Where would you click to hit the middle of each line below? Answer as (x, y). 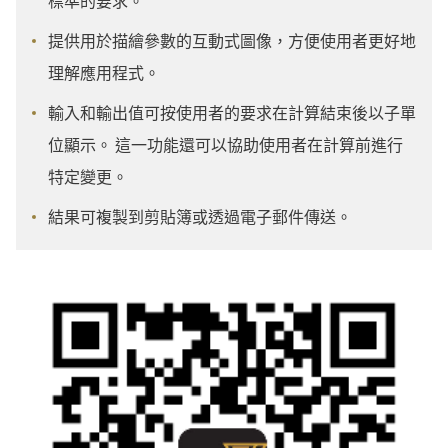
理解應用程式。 (104, 73)
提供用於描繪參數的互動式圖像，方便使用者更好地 (232, 41)
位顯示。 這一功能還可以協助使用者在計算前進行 (225, 145)
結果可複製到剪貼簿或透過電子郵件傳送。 (200, 217)
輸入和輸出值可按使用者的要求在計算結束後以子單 (232, 113)
